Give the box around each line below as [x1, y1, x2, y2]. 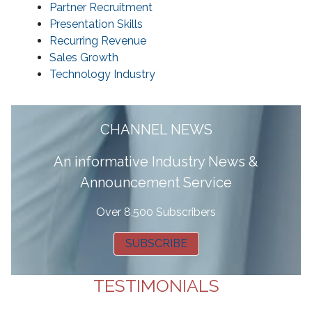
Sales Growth [49, 51, 118, 65]
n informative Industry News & [63, 153, 258, 171]
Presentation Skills [49, 17, 143, 31]
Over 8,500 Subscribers [96, 205, 216, 219]
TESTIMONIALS [93, 275, 219, 297]
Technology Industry [49, 68, 155, 81]
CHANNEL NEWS [100, 121, 212, 139]
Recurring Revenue [49, 34, 146, 48]
